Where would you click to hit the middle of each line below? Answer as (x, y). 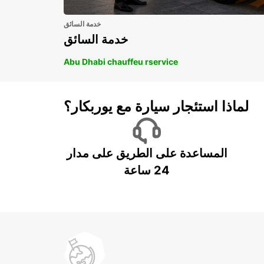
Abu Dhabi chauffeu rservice (121, 61)
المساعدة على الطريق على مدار (147, 153)
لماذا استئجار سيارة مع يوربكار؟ (156, 106)
